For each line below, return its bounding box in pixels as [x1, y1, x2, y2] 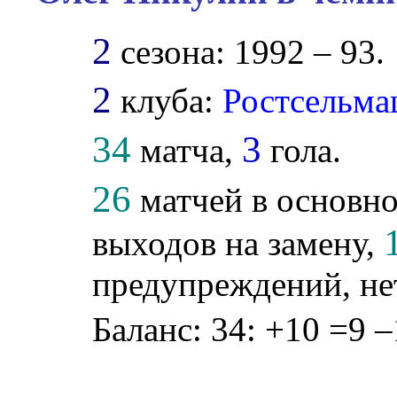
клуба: [112, 82, 223, 121]
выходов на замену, [92, 223, 385, 262]
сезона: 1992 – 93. [112, 32, 385, 71]
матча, [131, 130, 243, 169]
